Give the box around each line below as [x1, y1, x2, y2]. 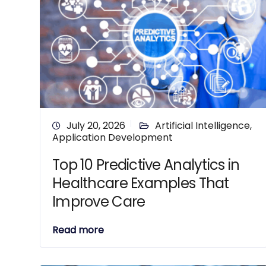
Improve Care [52, 192, 145, 211]
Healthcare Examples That [52, 173, 229, 193]
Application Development [52, 131, 173, 144]
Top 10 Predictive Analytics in [52, 155, 240, 175]
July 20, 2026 [66, 119, 125, 132]
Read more [52, 223, 104, 237]
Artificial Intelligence [155, 119, 250, 132]
